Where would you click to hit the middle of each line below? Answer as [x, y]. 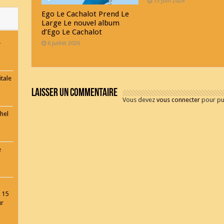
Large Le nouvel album [80, 23]
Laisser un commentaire [74, 93]
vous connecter [178, 100]
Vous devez [139, 100]
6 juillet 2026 [63, 43]
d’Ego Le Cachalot [71, 32]
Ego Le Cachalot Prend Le [85, 14]
